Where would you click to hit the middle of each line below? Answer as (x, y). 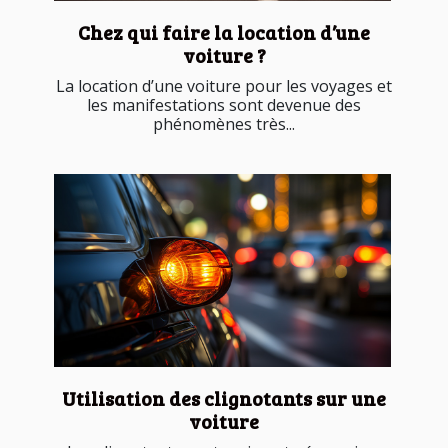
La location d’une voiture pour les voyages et (224, 86)
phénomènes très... (224, 124)
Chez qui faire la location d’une (224, 32)
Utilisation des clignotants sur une (224, 397)
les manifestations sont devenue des (224, 105)
